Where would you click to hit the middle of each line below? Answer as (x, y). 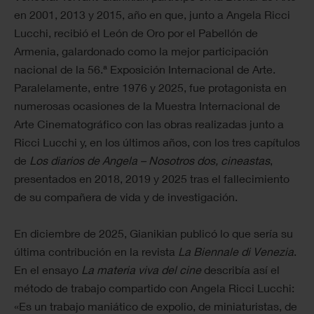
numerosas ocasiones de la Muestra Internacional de (147, 106)
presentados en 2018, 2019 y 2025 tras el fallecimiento (152, 179)
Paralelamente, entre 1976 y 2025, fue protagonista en (150, 88)
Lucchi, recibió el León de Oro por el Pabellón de (136, 33)
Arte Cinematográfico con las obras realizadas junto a (149, 124)
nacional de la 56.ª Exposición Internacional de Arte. (145, 69)
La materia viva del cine (141, 270)
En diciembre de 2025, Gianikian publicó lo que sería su (153, 233)
